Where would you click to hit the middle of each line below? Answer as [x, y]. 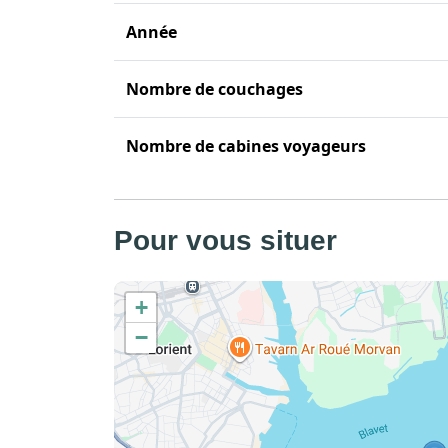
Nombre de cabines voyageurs [246, 145]
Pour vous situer [225, 240]
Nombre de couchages [214, 88]
